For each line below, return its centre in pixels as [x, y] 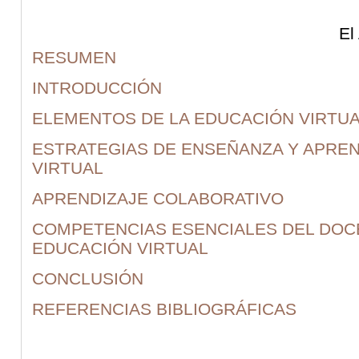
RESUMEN [74, 57]
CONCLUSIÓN [88, 278]
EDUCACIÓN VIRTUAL [120, 248]
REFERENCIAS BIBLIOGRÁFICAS [164, 309]
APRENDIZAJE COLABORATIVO [158, 198]
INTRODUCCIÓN [97, 87]
